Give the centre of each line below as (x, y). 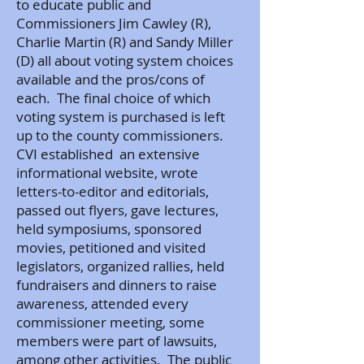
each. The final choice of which (113, 98)
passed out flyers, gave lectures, (117, 210)
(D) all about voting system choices (125, 61)
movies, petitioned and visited (111, 247)
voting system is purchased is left (121, 117)
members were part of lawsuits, (117, 341)
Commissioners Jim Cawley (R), (114, 23)
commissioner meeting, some (110, 322)
